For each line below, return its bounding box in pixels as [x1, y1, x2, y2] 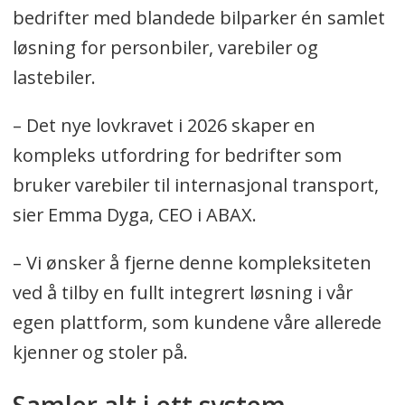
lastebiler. [12, 65, 96, 90]
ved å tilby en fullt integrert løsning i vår [12, 280, 353, 306]
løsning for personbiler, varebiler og [12, 35, 318, 61]
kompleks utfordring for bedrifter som [12, 143, 342, 168]
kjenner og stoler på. [12, 340, 188, 365]
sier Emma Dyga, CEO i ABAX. [12, 202, 261, 228]
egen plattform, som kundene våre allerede [12, 310, 381, 335]
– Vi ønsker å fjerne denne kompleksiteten [12, 250, 372, 276]
